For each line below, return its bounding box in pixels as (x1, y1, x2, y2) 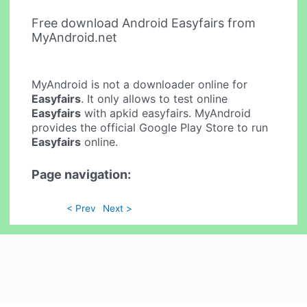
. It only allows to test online (81, 92, 228, 106)
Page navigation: (32, 167, 132, 182)
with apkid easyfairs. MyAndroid (81, 106, 251, 121)
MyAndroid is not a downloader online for (32, 77, 248, 92)
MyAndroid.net (32, 29, 118, 45)
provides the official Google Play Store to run (32, 121, 269, 135)
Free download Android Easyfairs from (32, 15, 256, 30)
